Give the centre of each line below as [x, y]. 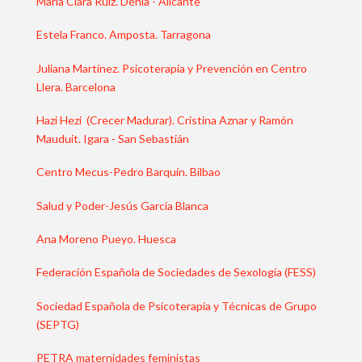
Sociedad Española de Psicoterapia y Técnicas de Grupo [176, 305]
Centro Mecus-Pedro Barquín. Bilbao [128, 172]
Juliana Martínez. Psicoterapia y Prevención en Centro [171, 68]
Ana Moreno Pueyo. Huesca [106, 239]
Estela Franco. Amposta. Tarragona [123, 35]
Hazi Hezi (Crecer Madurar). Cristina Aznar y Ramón [164, 120]
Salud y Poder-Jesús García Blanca [122, 205]
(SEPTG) [57, 324]
